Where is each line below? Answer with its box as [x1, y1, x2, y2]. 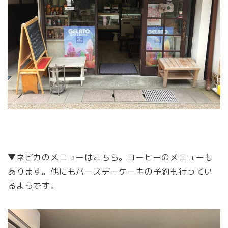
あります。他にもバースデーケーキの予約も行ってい [8, 166, 213, 178]
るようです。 [8, 180, 59, 192]
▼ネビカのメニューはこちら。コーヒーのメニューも [8, 152, 213, 163]
